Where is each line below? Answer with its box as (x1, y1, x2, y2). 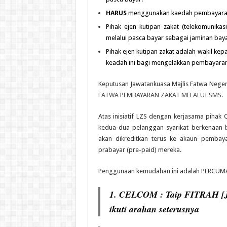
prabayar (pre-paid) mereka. (98, 145, 181, 154)
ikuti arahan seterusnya (109, 202, 199, 215)
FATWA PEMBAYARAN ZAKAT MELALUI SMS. (98, 91, 223, 99)
